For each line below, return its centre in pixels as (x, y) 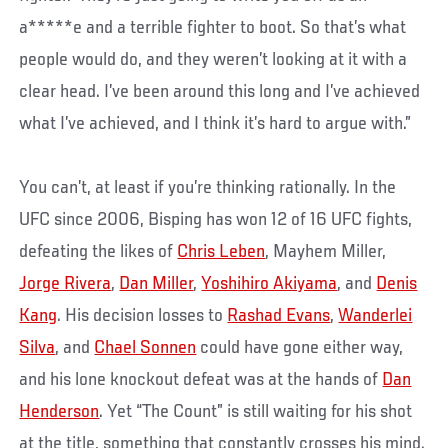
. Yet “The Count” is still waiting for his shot (256, 412)
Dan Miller (156, 284)
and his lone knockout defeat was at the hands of (201, 380)
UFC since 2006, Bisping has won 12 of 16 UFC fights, (216, 220)
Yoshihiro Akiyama (269, 284)
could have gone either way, (300, 348)
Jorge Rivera (65, 284)
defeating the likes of (98, 252)
